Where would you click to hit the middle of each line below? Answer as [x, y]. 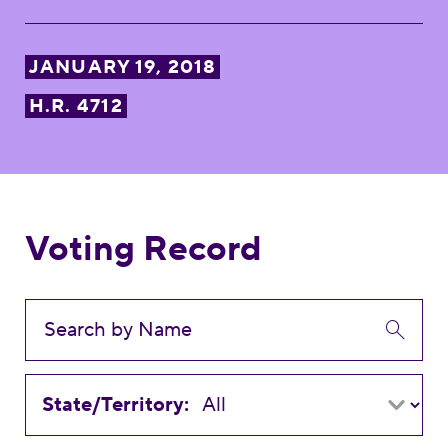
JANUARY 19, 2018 [122, 66]
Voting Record [143, 248]
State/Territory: [116, 404]
